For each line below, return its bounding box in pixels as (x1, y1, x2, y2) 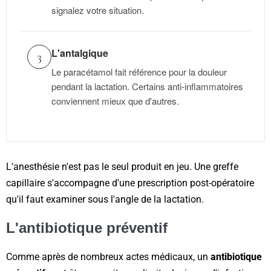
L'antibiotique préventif (6, 220, 168, 237)
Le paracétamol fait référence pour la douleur (51, 65, 227, 79)
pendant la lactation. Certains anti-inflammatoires (51, 80, 243, 93)
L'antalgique (51, 46, 108, 60)
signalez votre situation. (51, 4, 144, 17)
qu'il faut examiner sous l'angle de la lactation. (6, 194, 204, 206)
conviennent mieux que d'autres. (51, 94, 179, 108)
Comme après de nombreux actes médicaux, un (6, 251, 211, 263)
